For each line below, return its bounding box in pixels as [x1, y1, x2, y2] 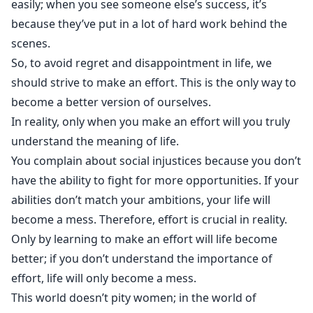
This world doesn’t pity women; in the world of [11, 290, 256, 305]
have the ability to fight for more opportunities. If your [11, 173, 299, 188]
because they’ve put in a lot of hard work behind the [11, 16, 287, 31]
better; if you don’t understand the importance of [11, 251, 272, 266]
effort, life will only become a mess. [11, 270, 196, 286]
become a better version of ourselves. [11, 94, 211, 110]
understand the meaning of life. [11, 133, 179, 149]
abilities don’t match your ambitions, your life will [11, 192, 270, 208]
